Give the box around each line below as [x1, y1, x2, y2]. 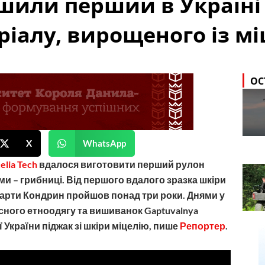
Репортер [180, 219, 225, 231]
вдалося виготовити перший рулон [37, 158, 205, 170]
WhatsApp [83, 138, 126, 149]
